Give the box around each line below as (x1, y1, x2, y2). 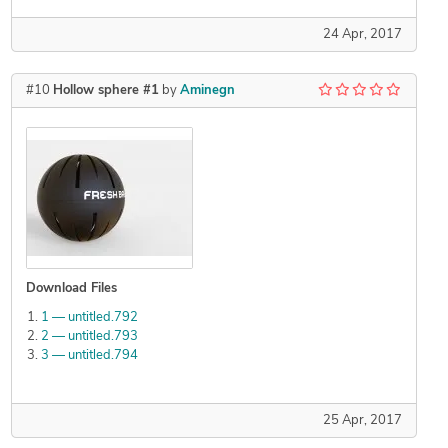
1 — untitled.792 (40, 311, 138, 325)
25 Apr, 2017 (322, 414, 402, 428)
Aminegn (179, 84, 235, 98)
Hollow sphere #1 (52, 84, 159, 98)
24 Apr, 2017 (322, 28, 402, 42)
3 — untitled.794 (40, 349, 138, 363)
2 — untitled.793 (40, 330, 138, 344)
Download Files (25, 282, 117, 296)
